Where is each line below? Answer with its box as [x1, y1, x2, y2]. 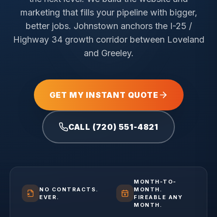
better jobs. [25, 21, 71, 31]
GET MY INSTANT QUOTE [49, 90, 158, 100]
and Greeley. [83, 48, 134, 58]
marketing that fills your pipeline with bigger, [20, 7, 197, 17]
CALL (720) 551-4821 [68, 122, 159, 132]
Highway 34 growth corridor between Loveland [13, 34, 204, 45]
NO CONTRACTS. [39, 186, 99, 193]
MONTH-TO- [134, 178, 177, 185]
